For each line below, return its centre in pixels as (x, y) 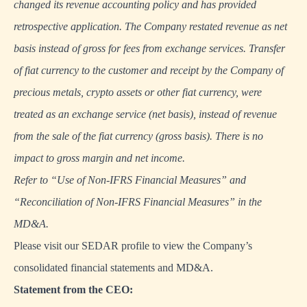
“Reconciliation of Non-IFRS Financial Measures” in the (138, 202)
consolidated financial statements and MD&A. (113, 268)
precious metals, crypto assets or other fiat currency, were (138, 93)
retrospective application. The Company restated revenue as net (150, 27)
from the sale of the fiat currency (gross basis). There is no (138, 136)
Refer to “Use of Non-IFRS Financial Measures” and (130, 180)
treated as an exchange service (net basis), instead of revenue (145, 114)
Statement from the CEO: (73, 290)
